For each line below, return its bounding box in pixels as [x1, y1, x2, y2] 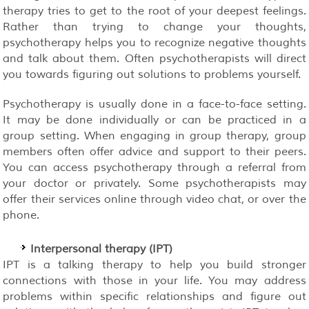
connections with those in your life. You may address [3, 273, 306, 288]
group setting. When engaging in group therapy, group [3, 128, 306, 143]
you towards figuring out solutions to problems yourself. [3, 67, 301, 81]
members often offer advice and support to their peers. [3, 144, 306, 159]
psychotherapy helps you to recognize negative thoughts [3, 35, 306, 50]
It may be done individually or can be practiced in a [3, 112, 306, 127]
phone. [3, 208, 40, 222]
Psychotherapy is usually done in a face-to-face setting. [3, 97, 306, 111]
